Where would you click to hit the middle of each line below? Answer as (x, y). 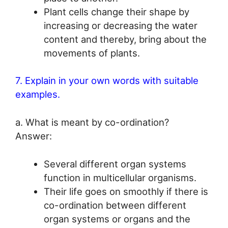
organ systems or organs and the (117, 219)
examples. (38, 94)
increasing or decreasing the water (120, 25)
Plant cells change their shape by (116, 11)
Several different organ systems (115, 164)
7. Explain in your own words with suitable (107, 81)
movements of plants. (92, 53)
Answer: (34, 136)
